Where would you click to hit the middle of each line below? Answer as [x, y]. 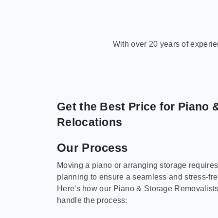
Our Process [92, 147]
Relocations [90, 122]
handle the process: [92, 200]
